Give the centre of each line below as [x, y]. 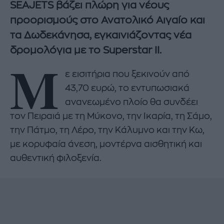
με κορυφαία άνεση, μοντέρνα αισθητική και [106, 144]
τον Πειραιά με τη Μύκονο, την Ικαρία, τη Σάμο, [111, 116]
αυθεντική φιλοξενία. [56, 158]
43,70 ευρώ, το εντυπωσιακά [127, 88]
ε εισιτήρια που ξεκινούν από [127, 74]
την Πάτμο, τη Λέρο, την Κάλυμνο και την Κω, [107, 130]
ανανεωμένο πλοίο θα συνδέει [132, 102]
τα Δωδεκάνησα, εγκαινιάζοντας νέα [101, 35]
